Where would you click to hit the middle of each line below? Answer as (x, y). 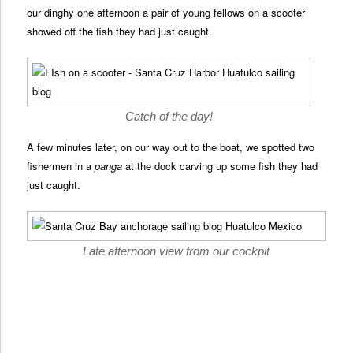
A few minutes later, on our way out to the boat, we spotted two (171, 147)
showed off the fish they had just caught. (120, 31)
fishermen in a (61, 165)
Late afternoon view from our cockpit (176, 251)
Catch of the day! (169, 116)
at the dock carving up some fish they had (220, 165)
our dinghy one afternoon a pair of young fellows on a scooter (166, 12)
